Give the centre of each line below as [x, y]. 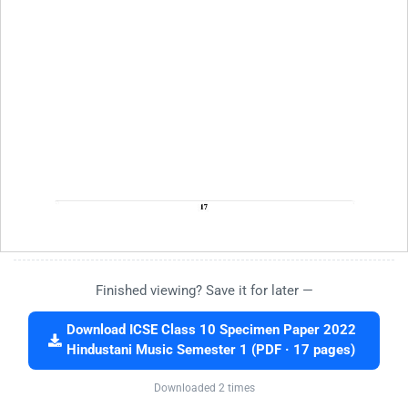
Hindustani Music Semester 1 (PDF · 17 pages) [211, 350]
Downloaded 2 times [204, 388]
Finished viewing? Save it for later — [204, 290]
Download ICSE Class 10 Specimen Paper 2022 [211, 330]
